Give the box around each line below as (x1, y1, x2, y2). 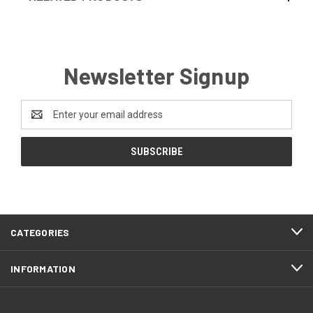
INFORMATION (10, 262, 75, 275)
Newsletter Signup (63, 61, 250, 89)
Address (21, 115, 58, 127)
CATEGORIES (10, 226, 70, 238)
